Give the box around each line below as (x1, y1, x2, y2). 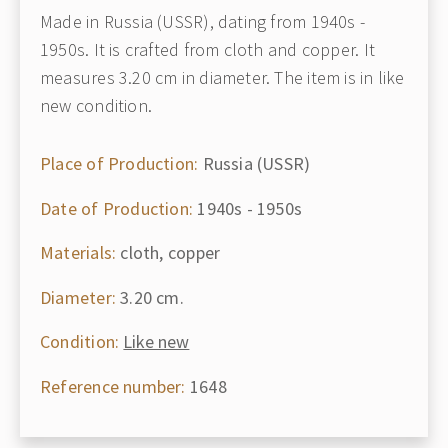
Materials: (40, 241, 117, 264)
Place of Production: (40, 152, 199, 175)
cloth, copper (116, 241, 221, 264)
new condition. (40, 94, 153, 117)
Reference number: (40, 374, 186, 398)
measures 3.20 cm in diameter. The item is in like (40, 66, 405, 89)
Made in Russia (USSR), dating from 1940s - (40, 10, 366, 33)
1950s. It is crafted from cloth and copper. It (40, 38, 375, 61)
